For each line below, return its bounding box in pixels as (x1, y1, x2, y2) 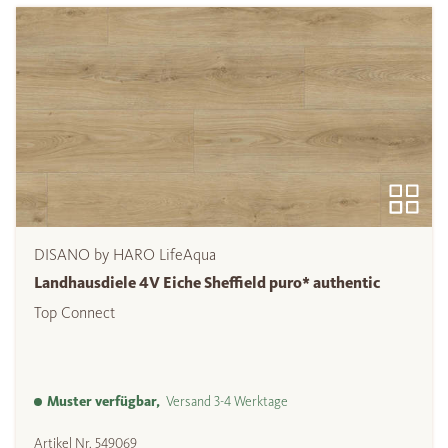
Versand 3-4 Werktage (160, 393, 288, 411)
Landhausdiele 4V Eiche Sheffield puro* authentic (34, 273, 380, 293)
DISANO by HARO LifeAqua (34, 245, 216, 265)
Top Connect (34, 303, 115, 323)
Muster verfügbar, (47, 393, 160, 411)
